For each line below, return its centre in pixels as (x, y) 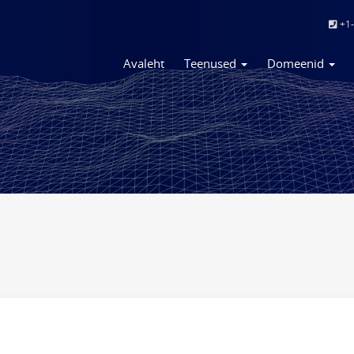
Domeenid (297, 64)
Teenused (212, 64)
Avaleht (144, 64)
